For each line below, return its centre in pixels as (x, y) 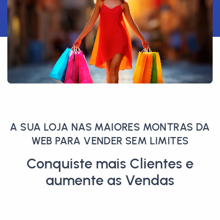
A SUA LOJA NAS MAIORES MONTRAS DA (110, 127)
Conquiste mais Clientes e (110, 163)
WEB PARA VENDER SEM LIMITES (110, 141)
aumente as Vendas (110, 180)
